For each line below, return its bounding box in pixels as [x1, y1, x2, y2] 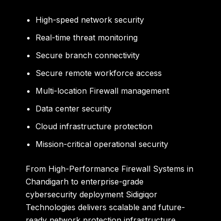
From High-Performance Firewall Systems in [26, 164, 194, 174]
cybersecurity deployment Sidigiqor [26, 189, 158, 200]
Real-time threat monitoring [36, 33, 138, 43]
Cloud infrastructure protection [36, 121, 153, 132]
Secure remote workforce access [36, 68, 162, 78]
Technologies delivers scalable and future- [26, 202, 185, 213]
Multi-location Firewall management [36, 86, 170, 96]
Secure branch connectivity [36, 50, 140, 61]
